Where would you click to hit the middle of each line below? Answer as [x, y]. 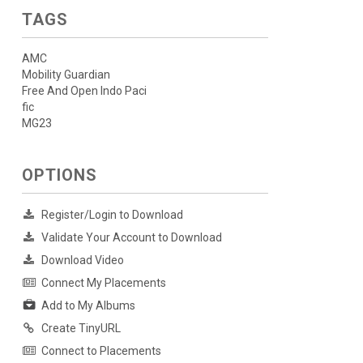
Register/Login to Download [112, 215]
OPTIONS [59, 175]
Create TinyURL [81, 329]
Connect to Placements [101, 351]
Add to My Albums [88, 306]
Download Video [82, 260]
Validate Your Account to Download [131, 237]
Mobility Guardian [66, 75]
